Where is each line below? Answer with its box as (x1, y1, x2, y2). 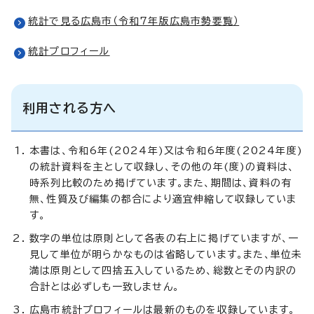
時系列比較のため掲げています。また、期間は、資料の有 (29, 177, 292, 188)
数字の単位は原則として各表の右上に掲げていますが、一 (29, 233, 299, 243)
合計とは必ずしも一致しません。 (29, 281, 179, 292)
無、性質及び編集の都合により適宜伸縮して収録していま (29, 193, 297, 204)
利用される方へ (22, 101, 117, 114)
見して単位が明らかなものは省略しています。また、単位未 (29, 249, 303, 259)
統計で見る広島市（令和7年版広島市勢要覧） (28, 15, 240, 26)
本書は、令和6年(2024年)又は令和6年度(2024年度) (29, 145, 303, 156)
